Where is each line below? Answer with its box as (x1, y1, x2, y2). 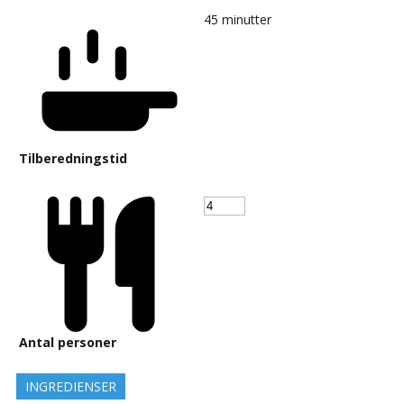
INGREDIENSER (25, 378, 116, 396)
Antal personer (19, 334, 116, 352)
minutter (222, 11, 271, 29)
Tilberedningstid (19, 150, 127, 168)
